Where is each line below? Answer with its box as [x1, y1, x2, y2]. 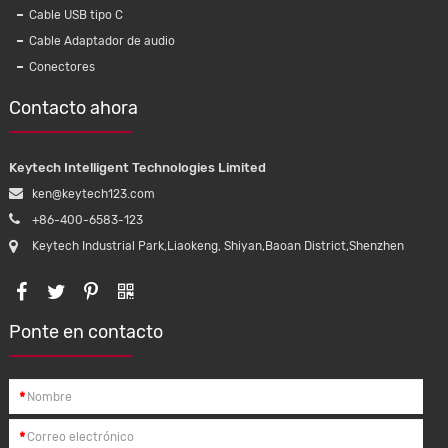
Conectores [28, 60, 95, 74]
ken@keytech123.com [31, 187, 155, 201]
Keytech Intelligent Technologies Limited [8, 160, 266, 175]
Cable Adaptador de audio [28, 34, 175, 48]
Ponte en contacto [8, 321, 163, 343]
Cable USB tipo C [28, 8, 123, 22]
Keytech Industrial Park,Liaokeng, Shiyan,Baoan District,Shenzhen [31, 239, 404, 253]
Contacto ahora [8, 97, 138, 119]
